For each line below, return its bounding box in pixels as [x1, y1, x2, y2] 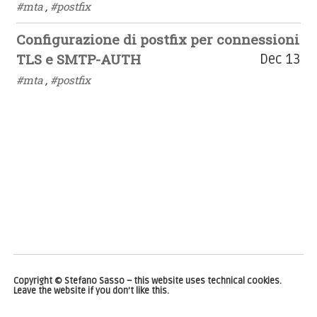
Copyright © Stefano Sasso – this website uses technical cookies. [13, 275, 282, 287]
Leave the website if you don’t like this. [13, 285, 170, 297]
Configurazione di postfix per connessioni [16, 30, 300, 49]
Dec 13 [259, 51, 301, 69]
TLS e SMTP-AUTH [16, 50, 142, 69]
